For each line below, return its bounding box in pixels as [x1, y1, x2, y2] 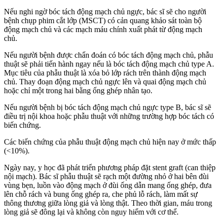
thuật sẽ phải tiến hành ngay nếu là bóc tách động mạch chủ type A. [4, 60, 214, 69]
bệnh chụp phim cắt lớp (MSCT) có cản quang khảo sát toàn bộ [4, 16, 202, 25]
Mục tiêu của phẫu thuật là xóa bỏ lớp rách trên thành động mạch [4, 69, 206, 77]
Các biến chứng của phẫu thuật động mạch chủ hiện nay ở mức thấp [4, 138, 216, 147]
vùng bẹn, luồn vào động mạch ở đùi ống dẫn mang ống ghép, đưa [4, 181, 212, 190]
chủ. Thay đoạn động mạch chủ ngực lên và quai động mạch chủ [4, 77, 206, 86]
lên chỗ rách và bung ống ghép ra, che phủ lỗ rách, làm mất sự [4, 190, 198, 199]
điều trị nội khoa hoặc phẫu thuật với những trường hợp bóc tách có [4, 112, 214, 121]
